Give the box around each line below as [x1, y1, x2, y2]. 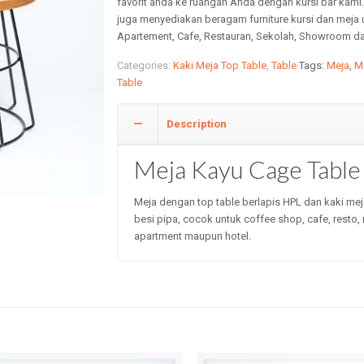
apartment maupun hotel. [134, 230, 252, 242]
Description [167, 118, 227, 130]
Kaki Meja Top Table [173, 59, 267, 71]
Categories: [117, 59, 174, 71]
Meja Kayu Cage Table [134, 154, 362, 184]
